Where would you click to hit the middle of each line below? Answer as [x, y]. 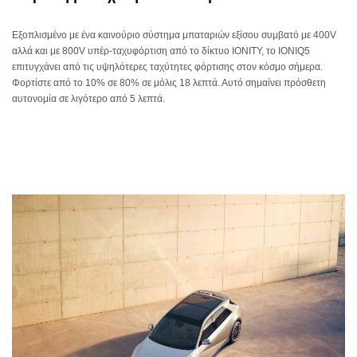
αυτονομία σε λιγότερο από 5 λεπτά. [88, 99]
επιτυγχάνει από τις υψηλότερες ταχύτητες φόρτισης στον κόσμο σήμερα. [167, 67]
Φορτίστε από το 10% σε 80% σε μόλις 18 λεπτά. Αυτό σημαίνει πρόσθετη [169, 83]
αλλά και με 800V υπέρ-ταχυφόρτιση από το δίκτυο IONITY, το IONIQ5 [161, 51]
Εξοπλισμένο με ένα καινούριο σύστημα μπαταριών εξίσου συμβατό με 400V [174, 35]
